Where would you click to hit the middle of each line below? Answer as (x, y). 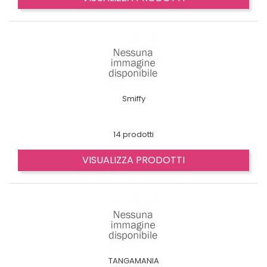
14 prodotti (133, 134)
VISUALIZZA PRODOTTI (133, 160)
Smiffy (133, 99)
